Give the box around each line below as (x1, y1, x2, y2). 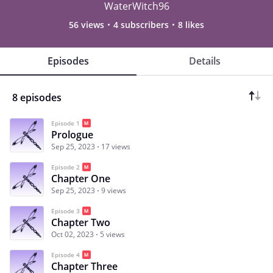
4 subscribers (113, 18, 169, 30)
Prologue (51, 127, 93, 141)
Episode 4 (51, 250, 80, 259)
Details (189, 54, 221, 68)
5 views (100, 229, 125, 239)
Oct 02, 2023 (51, 229, 94, 239)
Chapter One (51, 171, 110, 185)
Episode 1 (51, 118, 80, 127)
